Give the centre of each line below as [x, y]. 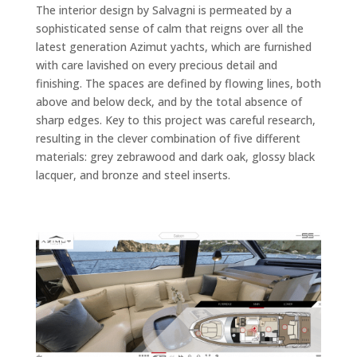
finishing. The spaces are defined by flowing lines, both [178, 83]
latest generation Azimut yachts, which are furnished [173, 46]
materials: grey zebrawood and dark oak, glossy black [175, 156]
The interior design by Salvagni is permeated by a [163, 10]
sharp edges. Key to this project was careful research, [175, 120]
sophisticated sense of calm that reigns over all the [169, 28]
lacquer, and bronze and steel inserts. [133, 175]
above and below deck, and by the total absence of [169, 101]
